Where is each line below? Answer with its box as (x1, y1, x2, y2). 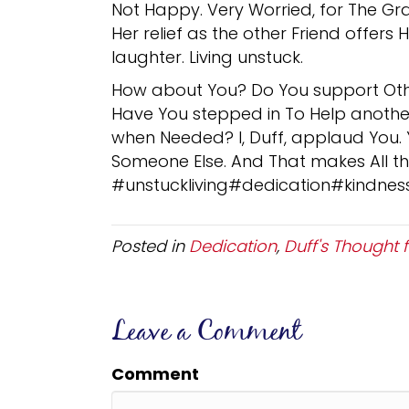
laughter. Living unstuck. (111, 45, 303, 68)
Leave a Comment (111, 309, 301, 355)
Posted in (111, 234, 189, 257)
